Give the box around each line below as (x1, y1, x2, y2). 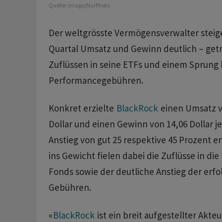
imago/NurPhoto (67, 1, 110, 9)
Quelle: (48, 1, 68, 9)
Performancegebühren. (48, 74, 143, 87)
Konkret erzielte (48, 102, 116, 114)
